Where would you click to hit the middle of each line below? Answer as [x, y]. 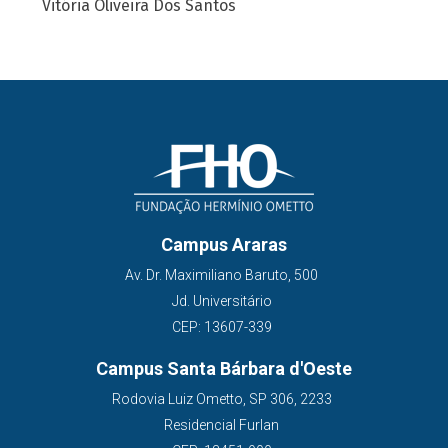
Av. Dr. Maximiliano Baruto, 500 [221, 275]
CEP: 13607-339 [221, 327]
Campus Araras [224, 244]
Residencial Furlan [221, 425]
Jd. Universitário [221, 301]
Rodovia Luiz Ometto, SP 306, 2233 [221, 399]
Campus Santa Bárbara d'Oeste [224, 368]
